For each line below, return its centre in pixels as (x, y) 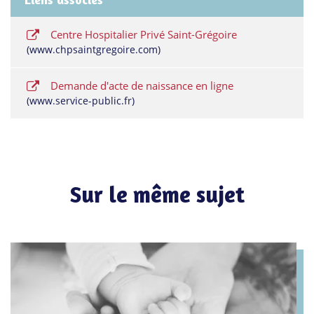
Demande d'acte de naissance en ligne (141, 86)
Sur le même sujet (157, 195)
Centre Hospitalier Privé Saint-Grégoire (143, 34)
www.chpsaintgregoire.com (94, 49)
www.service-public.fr (81, 101)
